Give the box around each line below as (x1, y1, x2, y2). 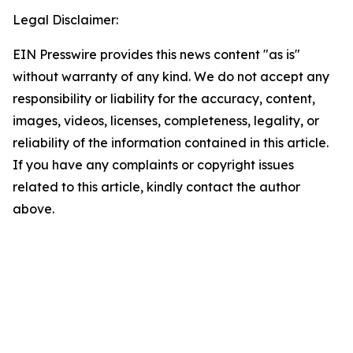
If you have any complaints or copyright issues (13, 157, 294, 173)
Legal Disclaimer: (13, 12, 118, 28)
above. (13, 201, 54, 217)
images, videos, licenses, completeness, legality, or (13, 113, 319, 128)
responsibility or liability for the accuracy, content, (13, 91, 315, 106)
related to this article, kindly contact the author (13, 179, 300, 195)
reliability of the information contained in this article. (13, 135, 329, 150)
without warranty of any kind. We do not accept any (13, 69, 329, 84)
